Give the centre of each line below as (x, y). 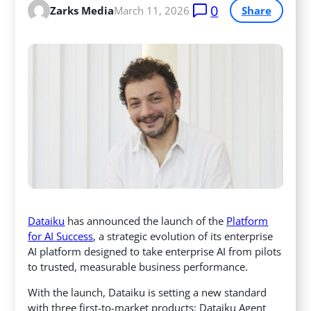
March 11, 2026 (152, 11)
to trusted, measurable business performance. (138, 267)
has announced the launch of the (146, 221)
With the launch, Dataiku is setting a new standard (148, 293)
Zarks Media (82, 11)
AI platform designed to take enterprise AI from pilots (155, 252)
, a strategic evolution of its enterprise (183, 236)
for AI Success (61, 236)
